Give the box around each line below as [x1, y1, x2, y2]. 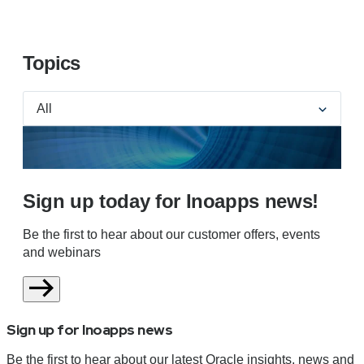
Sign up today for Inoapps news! [23, 189, 318, 212]
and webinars [23, 245, 101, 259]
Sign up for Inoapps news [6, 320, 172, 340]
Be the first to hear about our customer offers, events [23, 227, 320, 241]
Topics [23, 51, 80, 74]
